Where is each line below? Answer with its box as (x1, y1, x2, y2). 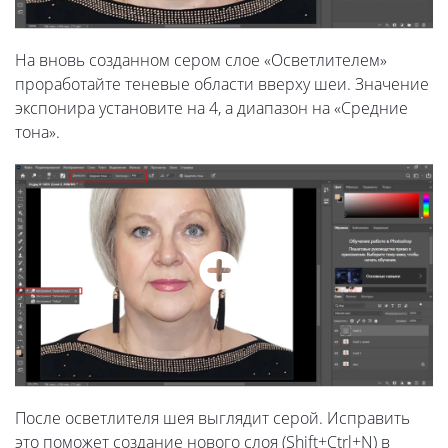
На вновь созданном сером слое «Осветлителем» (15, 49, 387, 72)
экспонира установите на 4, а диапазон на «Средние (15, 97, 408, 120)
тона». (15, 121, 60, 144)
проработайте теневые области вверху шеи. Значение (15, 73, 429, 96)
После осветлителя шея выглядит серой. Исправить (15, 406, 410, 429)
